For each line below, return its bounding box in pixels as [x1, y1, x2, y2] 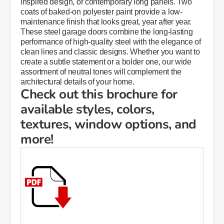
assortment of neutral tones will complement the [20, 67, 181, 76]
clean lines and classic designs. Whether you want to [20, 47, 200, 56]
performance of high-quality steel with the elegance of [20, 37, 201, 46]
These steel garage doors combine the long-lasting [20, 27, 193, 36]
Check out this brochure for [20, 85, 177, 103]
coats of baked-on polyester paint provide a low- [20, 7, 182, 16]
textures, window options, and [20, 115, 196, 133]
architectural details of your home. [20, 77, 134, 86]
